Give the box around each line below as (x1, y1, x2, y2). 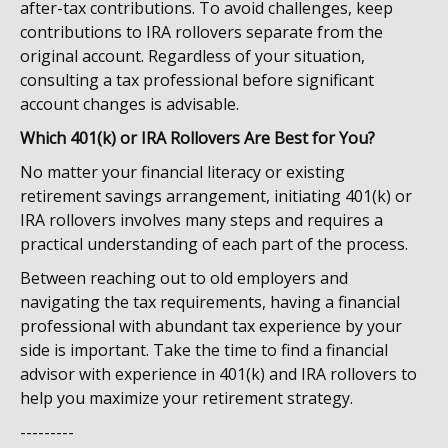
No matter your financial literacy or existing (20, 161, 345, 183)
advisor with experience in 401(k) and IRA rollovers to (20, 363, 417, 385)
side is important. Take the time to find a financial (20, 339, 388, 361)
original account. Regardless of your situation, (20, 45, 365, 67)
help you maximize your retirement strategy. (20, 387, 353, 409)
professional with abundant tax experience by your (20, 315, 402, 337)
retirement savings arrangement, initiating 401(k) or (20, 185, 412, 207)
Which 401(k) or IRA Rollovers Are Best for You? (20, 127, 375, 149)
